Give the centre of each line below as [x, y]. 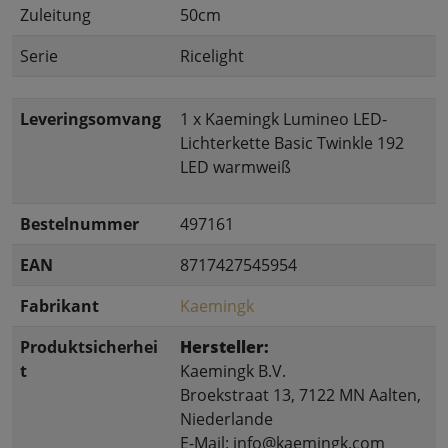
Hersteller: [224, 347]
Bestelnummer [79, 224]
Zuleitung [55, 15]
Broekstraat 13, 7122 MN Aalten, [300, 395]
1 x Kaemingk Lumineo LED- [283, 119]
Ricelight [212, 56]
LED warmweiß [237, 167]
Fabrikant [59, 306]
